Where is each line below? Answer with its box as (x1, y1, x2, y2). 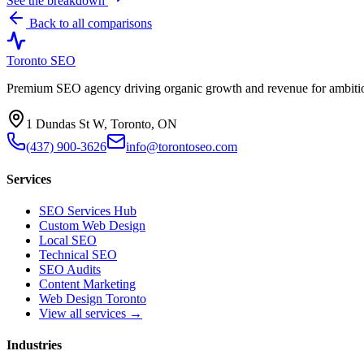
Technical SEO (39, 247, 117, 262)
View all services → (39, 305, 142, 320)
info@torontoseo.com (126, 140, 237, 154)
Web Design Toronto (39, 291, 146, 305)
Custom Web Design (39, 218, 145, 232)
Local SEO (39, 232, 97, 247)
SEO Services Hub (39, 203, 136, 218)
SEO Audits (39, 262, 101, 276)
